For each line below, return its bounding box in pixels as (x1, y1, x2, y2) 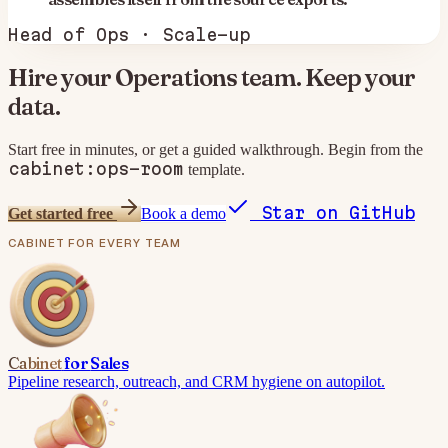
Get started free (8, 205, 117, 223)
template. (184, 161, 245, 179)
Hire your (8, 63, 116, 93)
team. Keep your (236, 63, 416, 93)
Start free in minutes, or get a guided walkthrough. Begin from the (8, 141, 423, 159)
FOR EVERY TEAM (68, 234, 182, 250)
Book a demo (141, 205, 226, 223)
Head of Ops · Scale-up (8, 24, 250, 44)
